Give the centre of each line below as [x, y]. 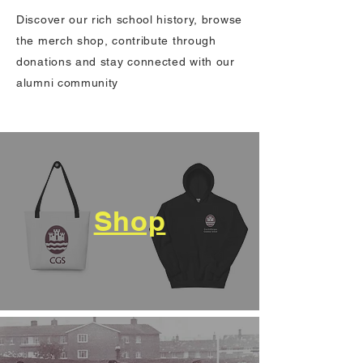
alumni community [68, 83]
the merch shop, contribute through [116, 41]
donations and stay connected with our [126, 62]
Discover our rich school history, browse [129, 20]
